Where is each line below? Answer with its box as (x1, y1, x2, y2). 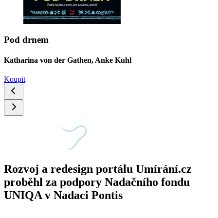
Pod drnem (4, 35, 49, 45)
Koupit (4, 74, 25, 83)
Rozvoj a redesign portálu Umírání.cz (4, 162, 192, 175)
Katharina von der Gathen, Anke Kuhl (4, 55, 131, 64)
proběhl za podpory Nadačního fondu (4, 175, 190, 188)
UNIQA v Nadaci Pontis (4, 188, 123, 201)
